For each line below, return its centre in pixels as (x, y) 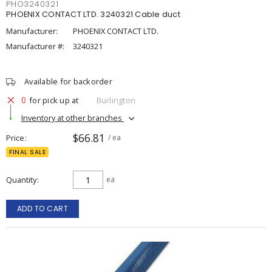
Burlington (116, 100)
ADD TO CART (42, 209)
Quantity (21, 180)
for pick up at (54, 100)
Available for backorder (68, 81)
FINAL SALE (27, 152)
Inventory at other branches (73, 117)
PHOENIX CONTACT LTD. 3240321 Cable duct (93, 14)
